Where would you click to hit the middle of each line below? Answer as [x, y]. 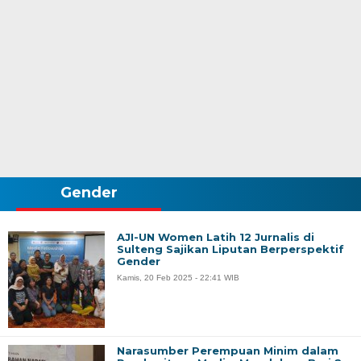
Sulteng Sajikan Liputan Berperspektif [230, 249]
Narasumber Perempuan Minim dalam [228, 351]
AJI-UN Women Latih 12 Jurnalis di [216, 237]
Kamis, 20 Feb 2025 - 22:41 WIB [178, 278]
